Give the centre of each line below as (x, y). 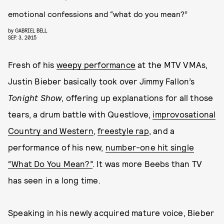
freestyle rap (123, 130)
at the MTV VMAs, (172, 64)
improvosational (184, 114)
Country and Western (51, 130)
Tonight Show (35, 97)
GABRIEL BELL (31, 30)
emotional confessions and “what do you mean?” (98, 14)
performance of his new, (57, 147)
